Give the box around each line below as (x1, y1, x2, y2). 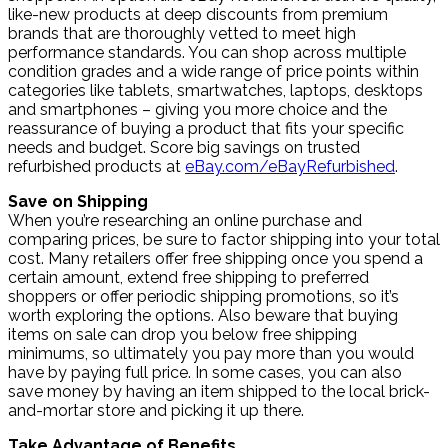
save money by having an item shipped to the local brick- (8, 381, 430, 401)
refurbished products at (8, 156, 185, 176)
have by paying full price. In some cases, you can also (8, 362, 402, 382)
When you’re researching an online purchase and (8, 210, 362, 230)
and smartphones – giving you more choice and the (8, 99, 387, 119)
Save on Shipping (8, 191, 148, 211)
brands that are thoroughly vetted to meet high (8, 23, 356, 43)
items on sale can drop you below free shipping (8, 324, 357, 344)
